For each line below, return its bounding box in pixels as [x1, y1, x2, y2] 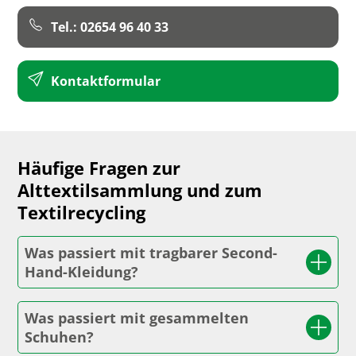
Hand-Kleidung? [25, 262, 139, 282]
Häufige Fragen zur [17, 156, 181, 180]
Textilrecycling [17, 200, 146, 225]
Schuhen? [25, 327, 95, 347]
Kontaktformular [51, 72, 161, 91]
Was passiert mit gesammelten [25, 308, 250, 328]
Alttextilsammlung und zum [17, 178, 263, 203]
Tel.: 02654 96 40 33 [51, 18, 169, 37]
